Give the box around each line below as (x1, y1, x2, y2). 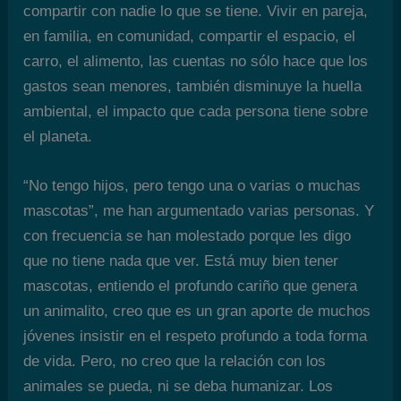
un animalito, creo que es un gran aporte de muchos (23, 303, 371, 320)
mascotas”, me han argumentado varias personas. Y (23, 202, 375, 220)
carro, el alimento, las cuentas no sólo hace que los (23, 53, 369, 71)
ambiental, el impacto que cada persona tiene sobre (23, 103, 369, 121)
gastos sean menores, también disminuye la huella (23, 78, 363, 96)
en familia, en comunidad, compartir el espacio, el (23, 28, 356, 46)
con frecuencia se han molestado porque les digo (23, 227, 352, 245)
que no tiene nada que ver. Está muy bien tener (23, 252, 339, 270)
